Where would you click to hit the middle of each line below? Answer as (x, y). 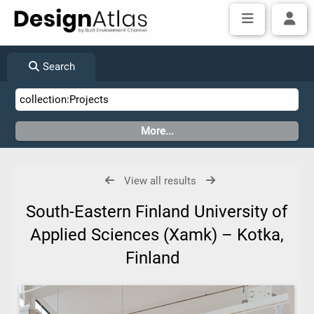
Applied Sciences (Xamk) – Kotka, (157, 235)
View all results (161, 181)
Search (58, 67)
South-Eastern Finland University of (157, 212)
